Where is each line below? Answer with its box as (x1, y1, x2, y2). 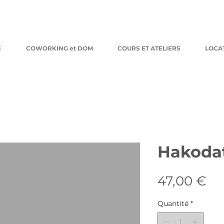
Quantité (157, 198, 188, 208)
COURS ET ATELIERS (117, 44, 180, 52)
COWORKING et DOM (26, 44, 93, 52)
